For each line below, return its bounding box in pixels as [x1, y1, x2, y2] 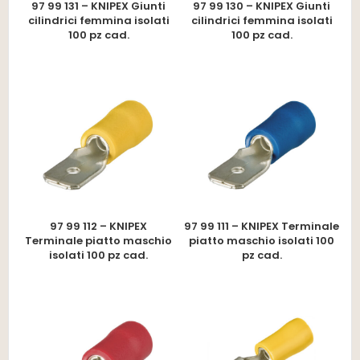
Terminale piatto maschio [25, 232, 172, 248]
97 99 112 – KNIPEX [50, 218, 147, 234]
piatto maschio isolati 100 [189, 232, 334, 248]
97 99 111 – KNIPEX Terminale [184, 218, 339, 234]
